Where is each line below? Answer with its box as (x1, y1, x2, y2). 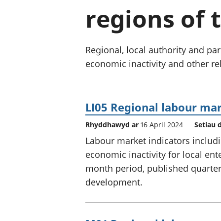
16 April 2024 (141, 119, 183, 129)
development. (85, 176, 143, 188)
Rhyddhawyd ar (85, 119, 141, 129)
